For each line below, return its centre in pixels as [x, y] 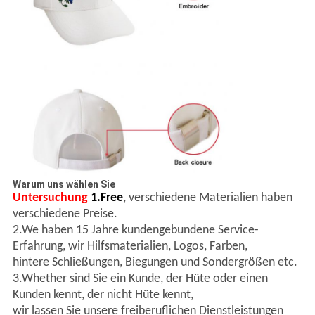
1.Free [107, 198]
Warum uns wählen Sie [64, 184]
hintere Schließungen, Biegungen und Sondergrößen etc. [155, 262]
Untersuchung [51, 198]
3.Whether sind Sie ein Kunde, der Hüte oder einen [140, 278]
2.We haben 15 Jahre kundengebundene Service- [135, 230]
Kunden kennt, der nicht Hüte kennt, [103, 295]
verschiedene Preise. [65, 214]
